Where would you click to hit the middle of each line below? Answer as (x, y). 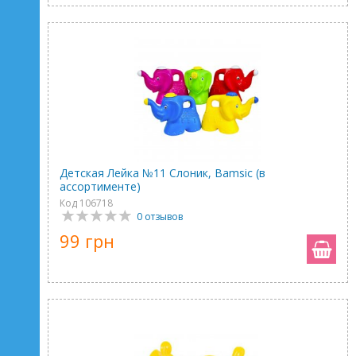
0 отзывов (160, 217)
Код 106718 (86, 203)
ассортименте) (100, 186)
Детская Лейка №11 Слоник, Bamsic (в (163, 173)
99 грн (87, 241)
